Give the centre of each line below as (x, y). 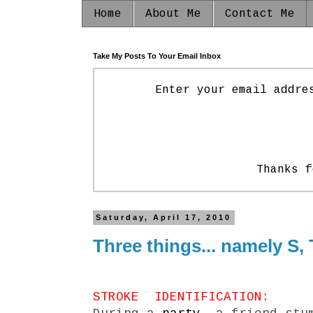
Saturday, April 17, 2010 (164, 218)
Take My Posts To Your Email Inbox (157, 56)
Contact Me (260, 14)
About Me (173, 14)
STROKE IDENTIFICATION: (181, 297)
